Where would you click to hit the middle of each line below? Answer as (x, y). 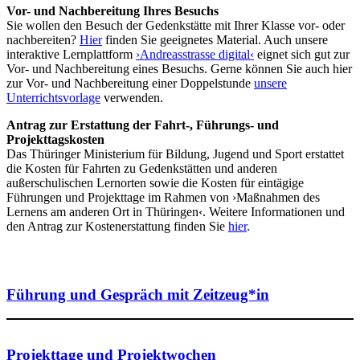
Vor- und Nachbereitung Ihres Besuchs (112, 10)
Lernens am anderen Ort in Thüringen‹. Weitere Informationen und (176, 211)
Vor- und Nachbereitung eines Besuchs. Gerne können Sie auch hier (179, 68)
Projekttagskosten (55, 139)
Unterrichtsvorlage (53, 97)
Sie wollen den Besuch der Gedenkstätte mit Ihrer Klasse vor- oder (176, 25)
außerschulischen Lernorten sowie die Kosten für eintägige (155, 182)
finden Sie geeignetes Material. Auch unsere (217, 39)
